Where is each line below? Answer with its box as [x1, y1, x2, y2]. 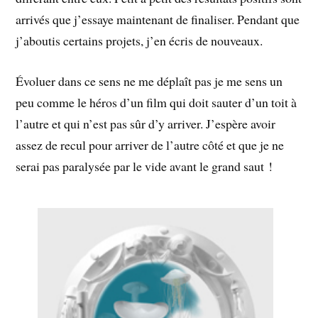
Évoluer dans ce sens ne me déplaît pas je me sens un [16, 72, 283, 89]
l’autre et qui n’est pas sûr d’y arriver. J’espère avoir [16, 114, 276, 132]
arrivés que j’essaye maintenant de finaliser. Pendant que [16, 10, 300, 28]
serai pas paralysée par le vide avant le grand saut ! [16, 157, 273, 175]
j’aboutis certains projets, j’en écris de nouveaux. [16, 31, 263, 49]
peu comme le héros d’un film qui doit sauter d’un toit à [16, 93, 297, 111]
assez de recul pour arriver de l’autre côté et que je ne [16, 136, 285, 153]
